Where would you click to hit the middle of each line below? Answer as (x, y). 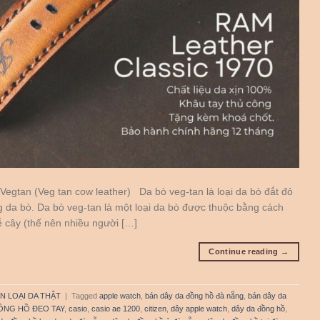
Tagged (85, 295)
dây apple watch (199, 308)
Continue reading (245, 251)
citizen (155, 308)
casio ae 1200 (116, 308)
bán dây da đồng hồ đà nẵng (194, 295)
